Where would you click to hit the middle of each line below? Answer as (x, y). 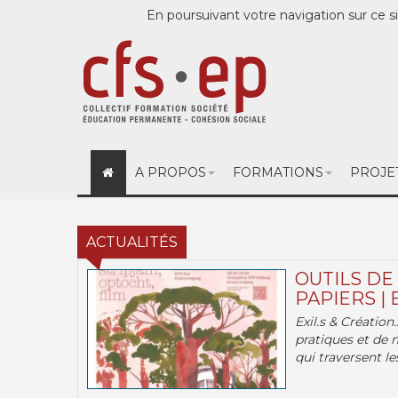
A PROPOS (170, 172)
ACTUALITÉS (132, 242)
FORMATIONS (278, 172)
